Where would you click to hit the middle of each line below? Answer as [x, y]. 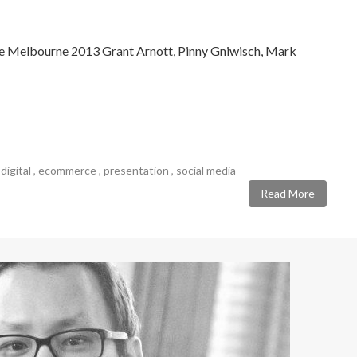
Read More [288, 194]
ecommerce [67, 170]
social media [206, 170]
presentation [136, 170]
